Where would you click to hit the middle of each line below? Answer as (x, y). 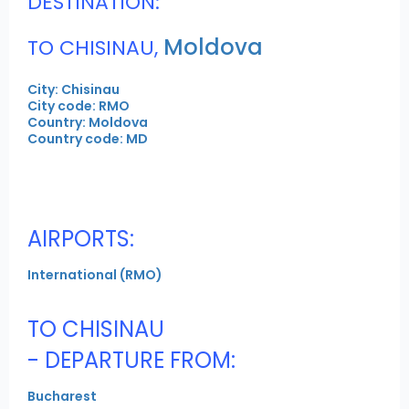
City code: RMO (79, 106)
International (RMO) (95, 275)
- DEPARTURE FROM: (131, 361)
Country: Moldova (88, 123)
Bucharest (62, 397)
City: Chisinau (73, 90)
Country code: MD (88, 139)
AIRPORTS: (81, 239)
